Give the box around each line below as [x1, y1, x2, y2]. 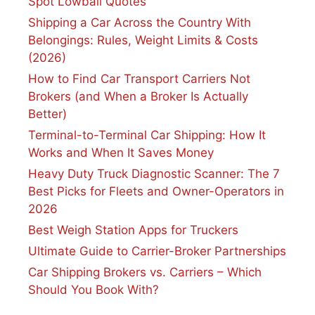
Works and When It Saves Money [28, 145, 214, 160]
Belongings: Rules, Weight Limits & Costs [28, 32, 258, 47]
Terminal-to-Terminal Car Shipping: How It [28, 127, 266, 142]
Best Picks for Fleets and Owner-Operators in [28, 184, 284, 198]
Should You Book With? [28, 282, 159, 297]
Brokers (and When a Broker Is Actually [28, 89, 248, 103]
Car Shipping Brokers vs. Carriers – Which [28, 264, 262, 279]
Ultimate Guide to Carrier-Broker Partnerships [28, 243, 286, 258]
